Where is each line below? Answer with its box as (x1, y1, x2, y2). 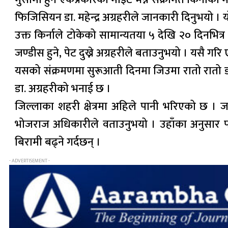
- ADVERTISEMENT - (9, 156, 50, 165)
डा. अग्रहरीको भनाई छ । (15, 79, 111, 98)
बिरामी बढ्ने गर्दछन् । (15, 132, 101, 152)
